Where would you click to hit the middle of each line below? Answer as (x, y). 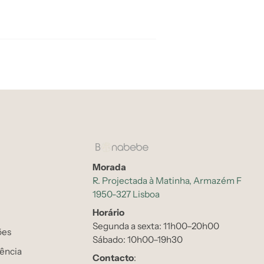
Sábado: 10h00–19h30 (138, 240)
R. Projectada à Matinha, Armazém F (167, 181)
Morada (109, 167)
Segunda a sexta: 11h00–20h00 (156, 226)
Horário (108, 212)
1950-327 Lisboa (126, 194)
